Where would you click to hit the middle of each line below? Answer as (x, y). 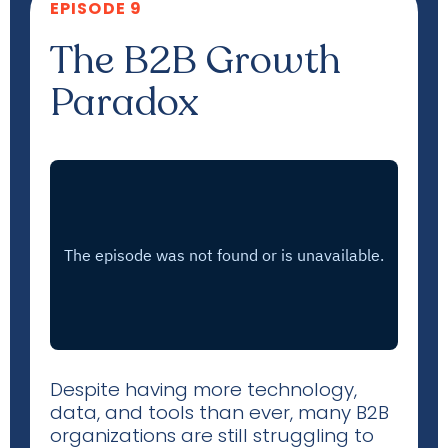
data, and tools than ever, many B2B (219, 412)
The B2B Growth (195, 60)
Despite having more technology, (203, 389)
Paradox (124, 102)
